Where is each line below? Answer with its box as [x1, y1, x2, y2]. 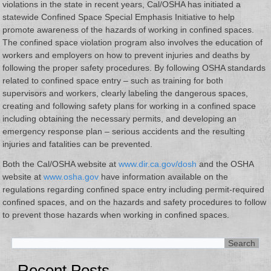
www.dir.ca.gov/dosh [119, 159, 197, 169]
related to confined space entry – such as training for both [2, 76, 224, 86]
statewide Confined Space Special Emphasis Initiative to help [2, 12, 235, 22]
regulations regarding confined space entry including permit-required [2, 184, 265, 195]
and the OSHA [197, 159, 254, 169]
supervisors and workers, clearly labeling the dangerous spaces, [2, 88, 249, 99]
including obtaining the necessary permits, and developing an [2, 114, 237, 124]
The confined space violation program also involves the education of [2, 38, 263, 48]
